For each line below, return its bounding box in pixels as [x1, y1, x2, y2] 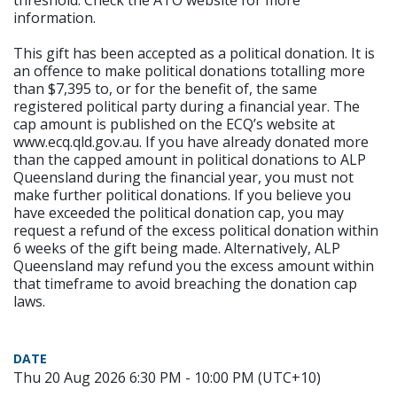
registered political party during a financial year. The [13, 97, 360, 117]
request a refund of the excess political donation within [13, 221, 378, 241]
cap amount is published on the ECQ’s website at [13, 114, 335, 135]
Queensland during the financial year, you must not [13, 167, 354, 188]
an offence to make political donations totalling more [13, 61, 365, 82]
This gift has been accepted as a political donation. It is [13, 43, 375, 64]
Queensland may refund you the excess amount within [13, 256, 374, 276]
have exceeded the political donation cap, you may [13, 203, 344, 223]
